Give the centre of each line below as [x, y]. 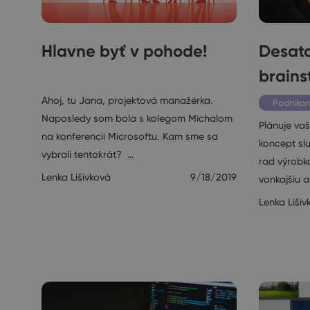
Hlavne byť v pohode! [124, 51]
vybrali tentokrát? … [88, 154]
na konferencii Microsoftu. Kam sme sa [130, 136]
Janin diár [75, 77]
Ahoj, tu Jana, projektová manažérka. [127, 100]
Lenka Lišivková [76, 177]
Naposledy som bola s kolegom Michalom [137, 118]
